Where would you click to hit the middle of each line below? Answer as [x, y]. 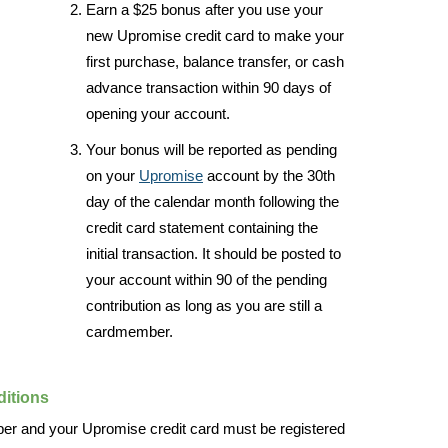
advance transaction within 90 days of [208, 88]
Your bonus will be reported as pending [211, 150]
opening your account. [158, 114]
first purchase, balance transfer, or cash [215, 62]
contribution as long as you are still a [204, 306]
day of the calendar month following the [212, 202]
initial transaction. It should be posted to [213, 254]
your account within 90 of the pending [206, 280]
